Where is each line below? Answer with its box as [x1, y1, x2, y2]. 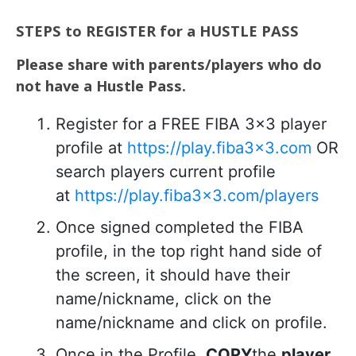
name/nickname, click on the [56, 289, 272, 308]
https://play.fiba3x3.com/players [75, 186, 319, 205]
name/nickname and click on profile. [56, 313, 327, 332]
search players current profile [56, 162, 276, 181]
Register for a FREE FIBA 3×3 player [56, 114, 327, 133]
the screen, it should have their [56, 265, 290, 284]
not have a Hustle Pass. [16, 75, 190, 95]
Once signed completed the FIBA [56, 218, 304, 237]
